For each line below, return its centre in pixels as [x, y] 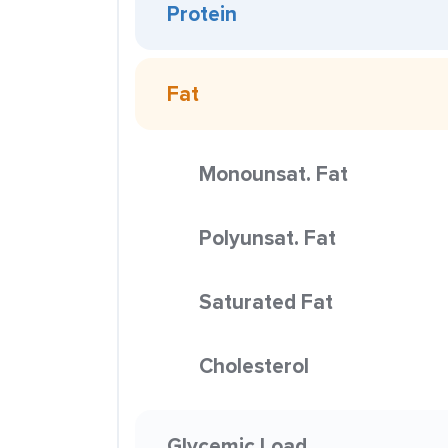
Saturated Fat [266, 301]
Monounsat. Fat [273, 173]
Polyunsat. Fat [267, 237]
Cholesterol [254, 365]
